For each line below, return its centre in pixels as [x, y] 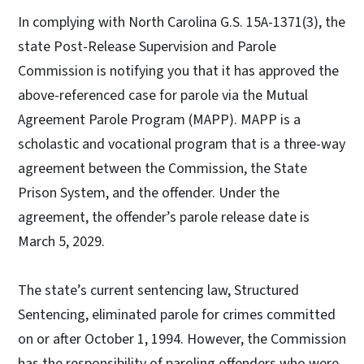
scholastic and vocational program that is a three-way [182, 144]
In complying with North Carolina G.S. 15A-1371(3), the [182, 22]
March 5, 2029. [63, 241]
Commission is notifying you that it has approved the [178, 71]
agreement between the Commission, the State [162, 168]
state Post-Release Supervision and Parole [147, 46]
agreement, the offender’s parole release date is [164, 217]
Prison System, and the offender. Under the [149, 193]
